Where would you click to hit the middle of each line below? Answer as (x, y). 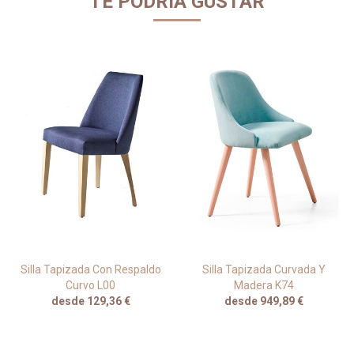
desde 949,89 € (264, 301)
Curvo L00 (90, 286)
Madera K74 (264, 286)
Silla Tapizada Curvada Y (264, 270)
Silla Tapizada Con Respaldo (90, 270)
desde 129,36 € (90, 301)
